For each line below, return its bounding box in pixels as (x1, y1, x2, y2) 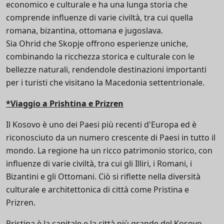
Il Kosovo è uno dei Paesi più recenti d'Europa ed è (6, 119, 196, 130)
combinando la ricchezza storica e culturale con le (6, 51, 194, 62)
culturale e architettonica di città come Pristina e (6, 184, 189, 195)
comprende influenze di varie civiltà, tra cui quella (6, 12, 193, 23)
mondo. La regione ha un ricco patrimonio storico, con (6, 145, 212, 156)
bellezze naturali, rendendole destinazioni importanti (6, 64, 206, 75)
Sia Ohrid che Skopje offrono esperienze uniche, (6, 38, 188, 49)
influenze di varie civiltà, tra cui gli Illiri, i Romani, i (6, 158, 192, 169)
